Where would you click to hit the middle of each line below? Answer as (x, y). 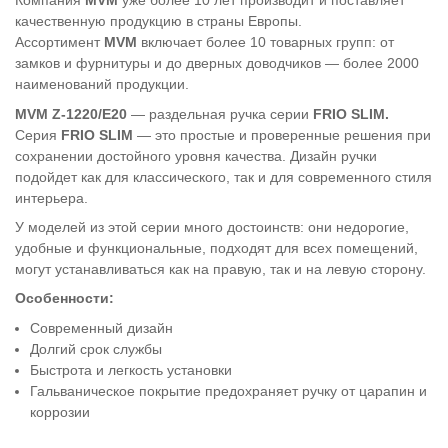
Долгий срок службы (96, 348)
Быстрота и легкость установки (131, 369)
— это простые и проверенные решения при (284, 134)
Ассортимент (57, 42)
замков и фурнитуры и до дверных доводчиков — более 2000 (217, 63)
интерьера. (51, 197)
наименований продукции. (102, 84)
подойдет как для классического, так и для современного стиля (223, 176)
